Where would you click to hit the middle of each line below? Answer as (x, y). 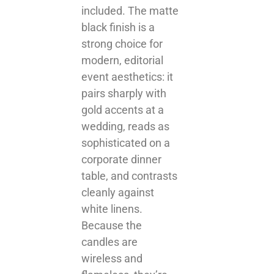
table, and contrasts (130, 176)
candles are (110, 242)
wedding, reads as (126, 126)
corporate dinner (122, 159)
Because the (112, 225)
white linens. (112, 209)
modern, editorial (123, 60)
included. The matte (130, 10)
